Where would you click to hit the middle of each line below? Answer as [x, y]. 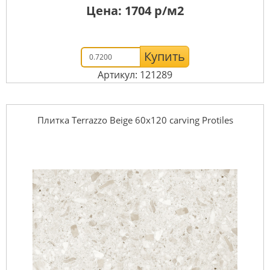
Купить [165, 56]
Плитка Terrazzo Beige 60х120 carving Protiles [135, 120]
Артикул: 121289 [135, 74]
